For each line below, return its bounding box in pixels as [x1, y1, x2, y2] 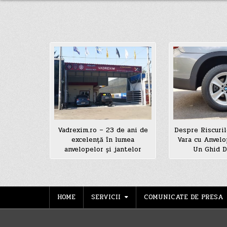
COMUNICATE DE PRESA [144, 192, 223, 202]
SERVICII [91, 192, 121, 202]
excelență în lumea [71, 134, 134, 145]
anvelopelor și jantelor [64, 144, 141, 155]
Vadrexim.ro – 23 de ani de [57, 125, 148, 135]
